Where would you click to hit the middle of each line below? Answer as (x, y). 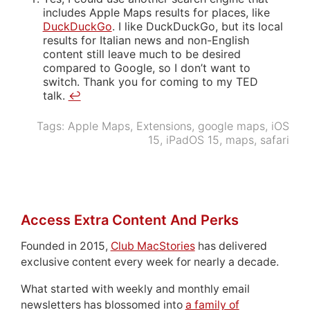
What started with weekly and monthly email (135, 289)
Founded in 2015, (65, 246)
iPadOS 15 (193, 139)
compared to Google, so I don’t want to (146, 67)
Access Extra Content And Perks (129, 220)
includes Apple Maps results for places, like (156, 12)
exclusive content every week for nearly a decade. (149, 262)
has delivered (231, 246)
